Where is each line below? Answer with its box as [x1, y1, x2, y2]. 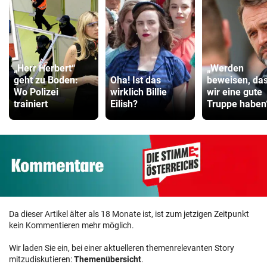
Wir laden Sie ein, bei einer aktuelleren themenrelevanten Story [9, 243, 234, 253]
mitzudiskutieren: [9, 254, 74, 264]
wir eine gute [207, 86, 262, 98]
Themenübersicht [74, 254, 141, 264]
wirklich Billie [110, 86, 167, 98]
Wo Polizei [14, 86, 58, 98]
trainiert [14, 98, 48, 110]
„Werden [207, 63, 244, 74]
